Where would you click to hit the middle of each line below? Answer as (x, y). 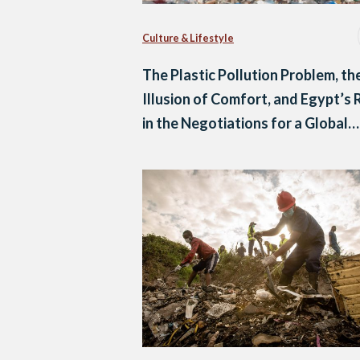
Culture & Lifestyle (188, 38)
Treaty (165, 147)
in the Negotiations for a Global (245, 123)
